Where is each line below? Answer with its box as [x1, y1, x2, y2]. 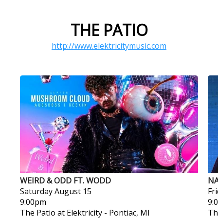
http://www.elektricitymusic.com [52, 40, 166, 51]
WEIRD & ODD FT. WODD [19, 175, 111, 186]
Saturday [19, 186, 53, 197]
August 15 [54, 186, 91, 197]
